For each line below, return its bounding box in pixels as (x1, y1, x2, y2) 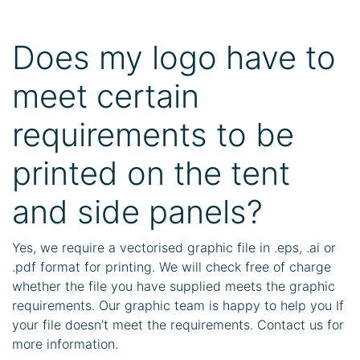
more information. (12, 336, 118, 352)
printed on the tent (12, 153, 290, 193)
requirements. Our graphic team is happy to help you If (12, 297, 344, 313)
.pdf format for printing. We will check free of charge (12, 259, 331, 275)
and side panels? (12, 192, 263, 231)
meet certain (12, 76, 199, 116)
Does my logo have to (12, 38, 336, 77)
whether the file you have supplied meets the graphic (12, 278, 335, 294)
